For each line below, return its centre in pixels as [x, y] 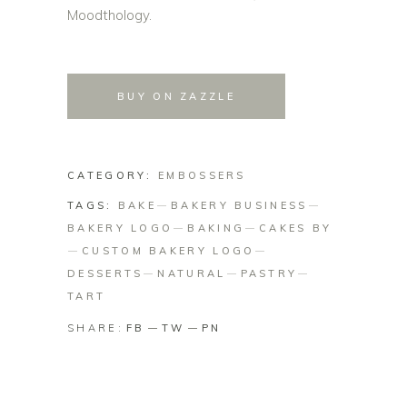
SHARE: [95, 328]
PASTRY [269, 273]
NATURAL [192, 273]
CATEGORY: [113, 175]
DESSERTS [105, 273]
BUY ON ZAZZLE [176, 96]
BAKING [216, 228]
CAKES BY [296, 228]
